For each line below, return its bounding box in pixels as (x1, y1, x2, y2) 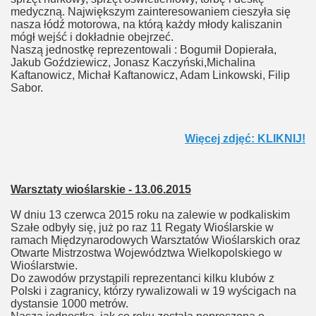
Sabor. (11, 82, 43, 94)
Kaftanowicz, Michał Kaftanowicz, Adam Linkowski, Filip (11, 69, 290, 81)
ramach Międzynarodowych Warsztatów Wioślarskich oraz (11, 234, 300, 246)
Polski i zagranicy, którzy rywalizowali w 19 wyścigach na (11, 285, 296, 297)
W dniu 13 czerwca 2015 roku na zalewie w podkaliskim (11, 209, 290, 221)
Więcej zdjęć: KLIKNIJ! (185, 133, 305, 145)
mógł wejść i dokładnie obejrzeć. (11, 31, 174, 43)
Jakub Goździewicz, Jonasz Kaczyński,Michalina (11, 56, 255, 68)
